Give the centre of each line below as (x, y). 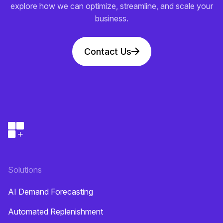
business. (111, 18)
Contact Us (108, 51)
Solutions (25, 169)
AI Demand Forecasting (51, 191)
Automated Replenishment (56, 211)
